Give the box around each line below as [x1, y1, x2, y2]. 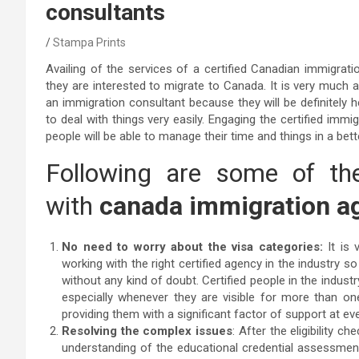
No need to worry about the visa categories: [62, 239, 323, 254]
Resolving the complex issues [62, 323, 233, 338]
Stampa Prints [53, 35, 126, 49]
